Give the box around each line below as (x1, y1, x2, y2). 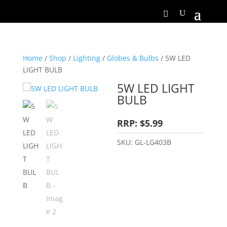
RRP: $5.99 (117, 117, 163, 130)
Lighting (72, 53, 100, 63)
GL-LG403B (135, 137, 172, 147)
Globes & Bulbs (106, 53, 159, 63)
